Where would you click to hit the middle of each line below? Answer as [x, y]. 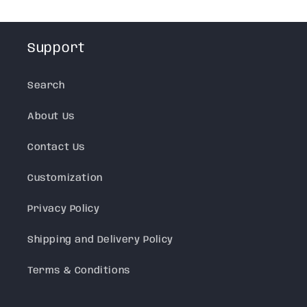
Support [57, 49]
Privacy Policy [64, 209]
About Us [51, 117]
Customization [65, 179]
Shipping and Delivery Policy [100, 240]
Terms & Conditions [79, 271]
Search [46, 86]
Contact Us [56, 148]
